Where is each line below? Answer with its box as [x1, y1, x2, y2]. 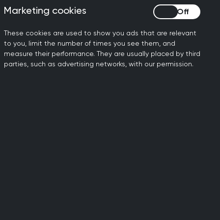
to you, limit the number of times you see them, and [4, 39, 175, 47]
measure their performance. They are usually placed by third [4, 50, 200, 57]
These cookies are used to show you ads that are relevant [4, 29, 196, 37]
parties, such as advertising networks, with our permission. [4, 60, 193, 68]
